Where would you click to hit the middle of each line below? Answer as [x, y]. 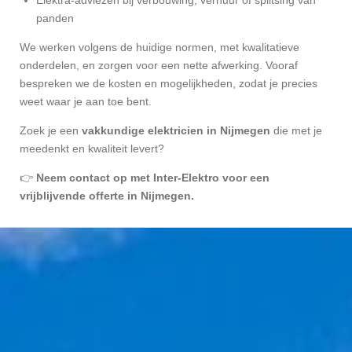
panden [55, 18]
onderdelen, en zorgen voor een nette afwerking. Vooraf [159, 65]
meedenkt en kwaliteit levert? [92, 148]
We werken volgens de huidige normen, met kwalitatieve [159, 47]
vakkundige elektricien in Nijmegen [176, 130]
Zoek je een [51, 130]
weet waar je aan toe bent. [86, 101]
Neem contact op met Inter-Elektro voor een [153, 177]
